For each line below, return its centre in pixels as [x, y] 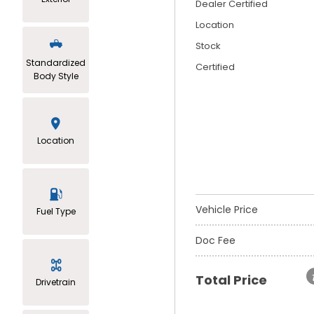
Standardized [56, 63]
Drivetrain [56, 282]
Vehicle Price [227, 209]
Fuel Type [56, 211]
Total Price [231, 280]
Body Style [56, 76]
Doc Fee [216, 240]
